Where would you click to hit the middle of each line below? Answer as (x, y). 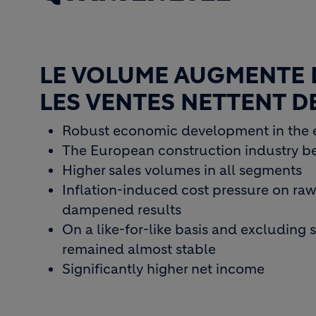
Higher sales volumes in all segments (182, 170)
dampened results (122, 210)
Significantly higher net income (163, 269)
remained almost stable (139, 249)
